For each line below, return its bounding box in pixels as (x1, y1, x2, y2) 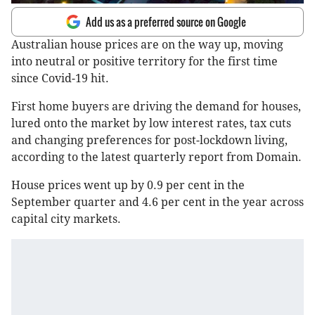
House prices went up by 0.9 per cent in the (11, 179, 245, 193)
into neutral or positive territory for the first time (11, 55, 278, 69)
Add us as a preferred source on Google (86, 14, 246, 30)
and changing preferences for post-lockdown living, (11, 134, 288, 148)
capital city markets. (11, 212, 121, 226)
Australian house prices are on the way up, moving (11, 38, 283, 52)
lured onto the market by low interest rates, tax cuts (11, 117, 291, 131)
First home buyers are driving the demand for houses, (11, 100, 301, 114)
